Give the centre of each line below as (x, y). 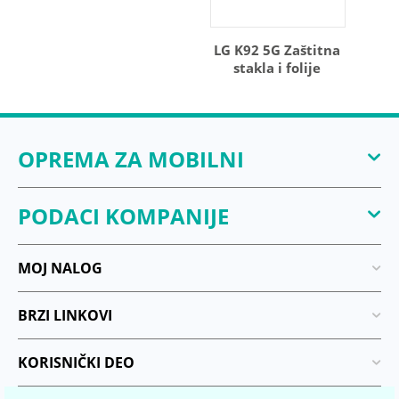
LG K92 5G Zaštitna (277, 50)
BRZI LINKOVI (65, 315)
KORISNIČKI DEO (76, 362)
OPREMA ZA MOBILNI (131, 159)
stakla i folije (277, 68)
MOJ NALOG (60, 268)
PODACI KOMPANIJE (123, 216)
